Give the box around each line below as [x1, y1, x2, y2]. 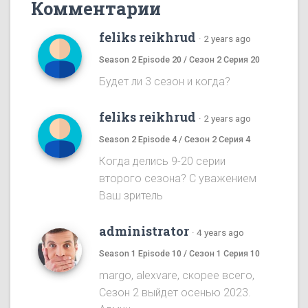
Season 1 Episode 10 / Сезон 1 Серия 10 [99, 248, 260, 259]
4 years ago [197, 227, 244, 239]
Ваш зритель [99, 189, 163, 203]
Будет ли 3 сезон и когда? [99, 75, 230, 89]
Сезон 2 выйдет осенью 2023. [99, 286, 251, 300]
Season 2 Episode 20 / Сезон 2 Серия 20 [99, 54, 260, 65]
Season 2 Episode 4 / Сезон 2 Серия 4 [99, 134, 250, 145]
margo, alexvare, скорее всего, [99, 269, 254, 283]
